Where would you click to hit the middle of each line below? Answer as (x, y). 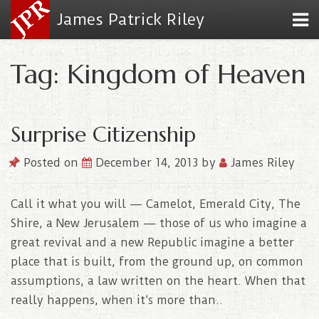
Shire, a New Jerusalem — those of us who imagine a (159, 223)
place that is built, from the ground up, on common (157, 262)
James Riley (261, 163)
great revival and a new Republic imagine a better (152, 242)
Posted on (51, 163)
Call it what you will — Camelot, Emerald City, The (156, 204)
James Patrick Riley (131, 20)
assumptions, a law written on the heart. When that (158, 281)
